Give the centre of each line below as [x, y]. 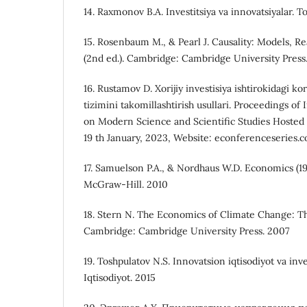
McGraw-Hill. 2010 [126, 185]
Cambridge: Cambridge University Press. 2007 [186, 231]
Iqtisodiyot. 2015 [120, 278]
